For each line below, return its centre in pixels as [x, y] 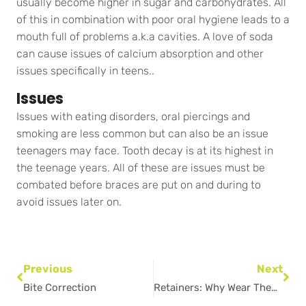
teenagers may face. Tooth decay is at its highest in [145, 151]
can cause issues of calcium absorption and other [140, 54]
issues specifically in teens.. [85, 71]
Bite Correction [60, 288]
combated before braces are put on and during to [139, 185]
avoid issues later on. [69, 202]
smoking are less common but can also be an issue [142, 134]
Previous [48, 269]
